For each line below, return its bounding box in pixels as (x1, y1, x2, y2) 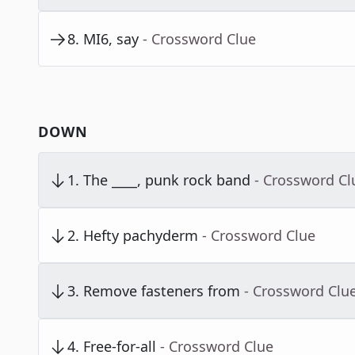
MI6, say (83, 29, 139, 49)
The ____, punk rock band (83, 170, 250, 190)
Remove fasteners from (83, 281, 240, 301)
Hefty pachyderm (83, 226, 198, 246)
